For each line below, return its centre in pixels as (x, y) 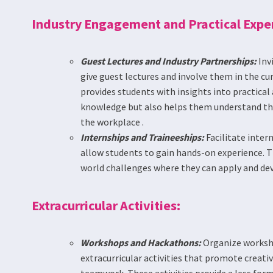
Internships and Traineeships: (142, 137)
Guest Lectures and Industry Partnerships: (168, 61)
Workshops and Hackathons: (141, 243)
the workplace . (112, 122)
